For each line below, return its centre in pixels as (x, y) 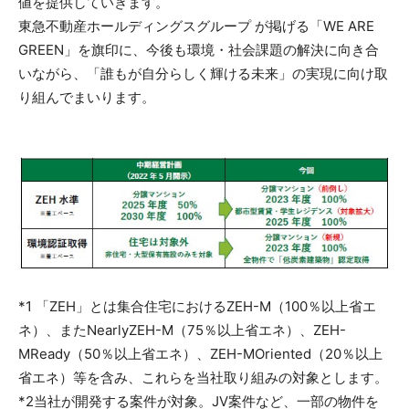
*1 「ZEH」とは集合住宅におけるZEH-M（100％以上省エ (197, 306)
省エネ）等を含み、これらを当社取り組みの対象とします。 (203, 377)
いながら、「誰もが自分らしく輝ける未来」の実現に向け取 (203, 73)
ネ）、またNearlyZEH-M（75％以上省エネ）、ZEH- (182, 330)
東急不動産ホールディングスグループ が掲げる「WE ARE (196, 26)
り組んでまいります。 (87, 97)
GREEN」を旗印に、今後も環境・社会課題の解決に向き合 (199, 49)
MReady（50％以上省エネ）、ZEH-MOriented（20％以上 (200, 353)
